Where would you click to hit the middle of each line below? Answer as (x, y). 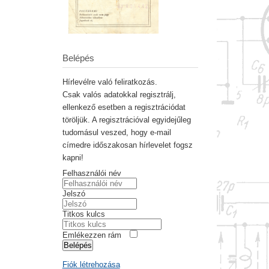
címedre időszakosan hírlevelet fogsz (127, 145)
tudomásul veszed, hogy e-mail (116, 133)
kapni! (73, 158)
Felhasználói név (92, 174)
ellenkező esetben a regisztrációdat (124, 107)
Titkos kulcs (83, 214)
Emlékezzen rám (92, 235)
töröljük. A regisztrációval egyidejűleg (126, 120)
